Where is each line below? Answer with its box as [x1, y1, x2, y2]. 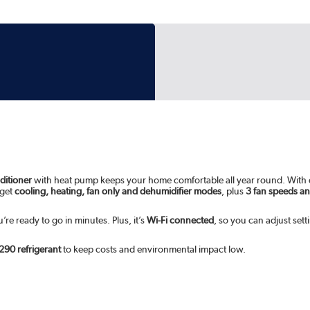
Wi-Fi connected [147, 215, 215, 226]
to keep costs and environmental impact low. [61, 244, 246, 255]
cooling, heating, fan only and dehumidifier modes [15, 185, 222, 197]
